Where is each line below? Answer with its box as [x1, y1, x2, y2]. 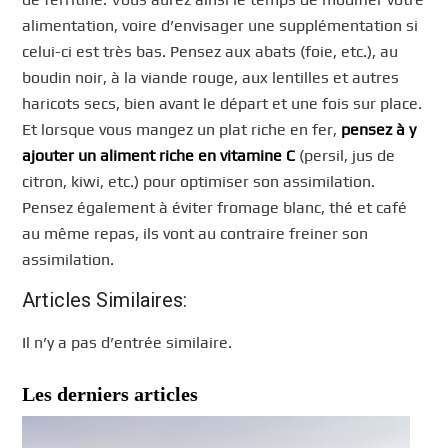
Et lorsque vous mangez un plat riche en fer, [22, 120, 342, 140]
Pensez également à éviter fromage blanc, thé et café [22, 198, 408, 218]
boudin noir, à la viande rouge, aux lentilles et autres [22, 68, 400, 88]
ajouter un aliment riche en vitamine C [22, 146, 296, 166]
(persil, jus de [295, 146, 396, 166]
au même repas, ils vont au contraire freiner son [22, 224, 369, 244]
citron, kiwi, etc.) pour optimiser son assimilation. [22, 172, 376, 192]
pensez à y [341, 120, 417, 140]
